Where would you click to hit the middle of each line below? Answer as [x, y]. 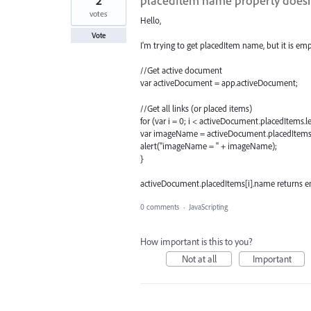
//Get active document [181, 70]
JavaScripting [208, 207]
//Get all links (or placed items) [196, 108]
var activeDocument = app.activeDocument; [219, 83]
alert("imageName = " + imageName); [209, 145]
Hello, [151, 20]
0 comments [160, 207]
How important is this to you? [196, 241]
